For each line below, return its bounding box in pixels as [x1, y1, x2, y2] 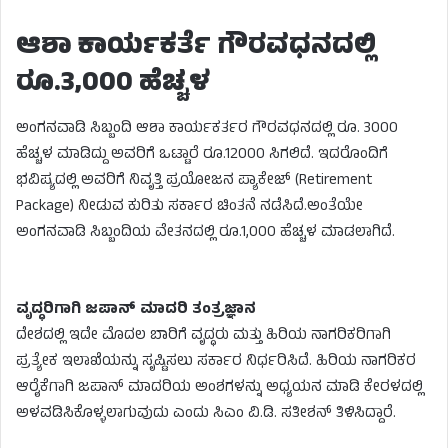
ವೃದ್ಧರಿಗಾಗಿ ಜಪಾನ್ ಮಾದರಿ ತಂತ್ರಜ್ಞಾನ [16, 298, 256, 324]
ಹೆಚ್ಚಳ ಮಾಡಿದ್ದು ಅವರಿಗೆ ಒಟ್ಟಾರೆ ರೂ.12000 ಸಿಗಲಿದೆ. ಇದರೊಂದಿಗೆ [16, 143, 388, 169]
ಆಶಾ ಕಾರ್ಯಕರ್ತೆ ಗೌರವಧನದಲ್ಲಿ [16, 25, 376, 71]
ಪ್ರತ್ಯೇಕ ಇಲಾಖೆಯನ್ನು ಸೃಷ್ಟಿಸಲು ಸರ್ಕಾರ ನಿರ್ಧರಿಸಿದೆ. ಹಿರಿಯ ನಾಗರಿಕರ [16, 350, 416, 376]
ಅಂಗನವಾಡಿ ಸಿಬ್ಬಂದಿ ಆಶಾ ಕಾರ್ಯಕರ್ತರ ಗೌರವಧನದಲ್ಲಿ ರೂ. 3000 [16, 117, 398, 143]
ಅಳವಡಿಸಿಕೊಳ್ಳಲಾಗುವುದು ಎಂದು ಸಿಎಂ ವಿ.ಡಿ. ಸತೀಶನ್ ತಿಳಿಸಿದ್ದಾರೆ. [16, 402, 396, 428]
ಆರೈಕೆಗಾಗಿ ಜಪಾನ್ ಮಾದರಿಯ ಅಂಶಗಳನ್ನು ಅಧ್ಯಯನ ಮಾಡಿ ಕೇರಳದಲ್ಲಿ [16, 376, 423, 402]
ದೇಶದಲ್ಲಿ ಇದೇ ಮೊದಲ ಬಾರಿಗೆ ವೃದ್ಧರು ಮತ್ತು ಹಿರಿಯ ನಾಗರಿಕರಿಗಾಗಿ [16, 324, 391, 350]
